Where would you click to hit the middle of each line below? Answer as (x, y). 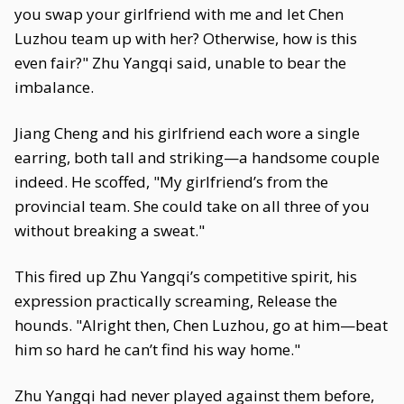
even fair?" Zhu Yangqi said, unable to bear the (180, 63)
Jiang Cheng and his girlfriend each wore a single (187, 133)
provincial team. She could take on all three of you (192, 206)
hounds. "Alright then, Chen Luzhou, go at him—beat (201, 325)
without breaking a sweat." (110, 230)
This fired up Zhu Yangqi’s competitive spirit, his (186, 276)
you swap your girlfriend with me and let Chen (179, 14)
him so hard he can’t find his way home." (157, 349)
